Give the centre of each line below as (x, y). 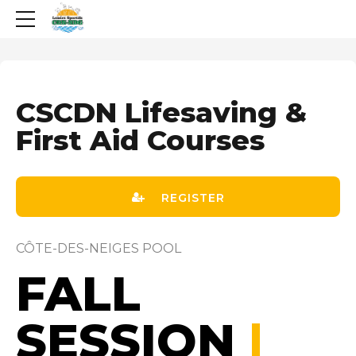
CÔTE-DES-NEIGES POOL (99, 248)
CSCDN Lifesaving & (161, 112)
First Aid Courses (140, 140)
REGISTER (193, 197)
